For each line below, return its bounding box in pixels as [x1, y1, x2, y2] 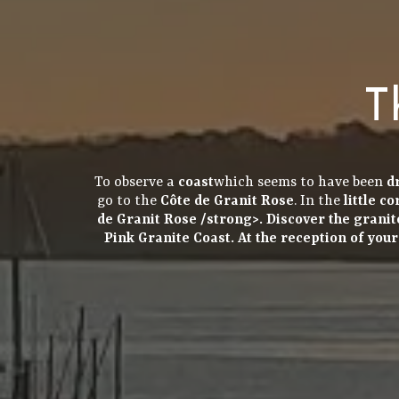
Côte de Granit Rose [159, 192, 294, 209]
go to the [96, 192, 160, 209]
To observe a [94, 174, 178, 191]
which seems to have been [213, 174, 387, 191]
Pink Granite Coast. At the [104, 230, 281, 247]
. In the [293, 192, 344, 209]
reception [281, 230, 346, 247]
